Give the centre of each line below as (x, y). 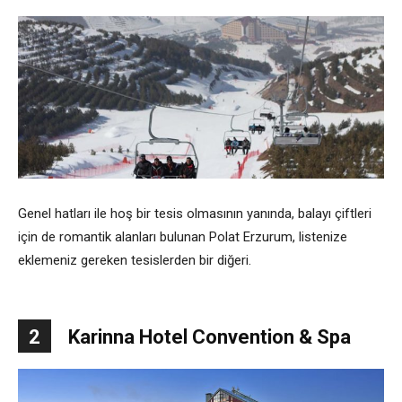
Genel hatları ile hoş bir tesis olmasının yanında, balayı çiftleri (195, 214)
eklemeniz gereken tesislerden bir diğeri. (135, 261)
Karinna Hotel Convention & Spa (210, 337)
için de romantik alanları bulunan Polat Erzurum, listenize (183, 237)
